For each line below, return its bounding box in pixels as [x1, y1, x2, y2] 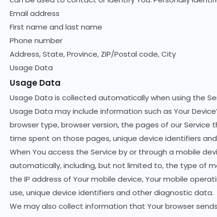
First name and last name [10, 22, 102, 32]
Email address [10, 8, 60, 18]
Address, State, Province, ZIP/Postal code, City [10, 49, 176, 59]
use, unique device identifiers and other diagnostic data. [10, 187, 214, 198]
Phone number [10, 35, 62, 46]
